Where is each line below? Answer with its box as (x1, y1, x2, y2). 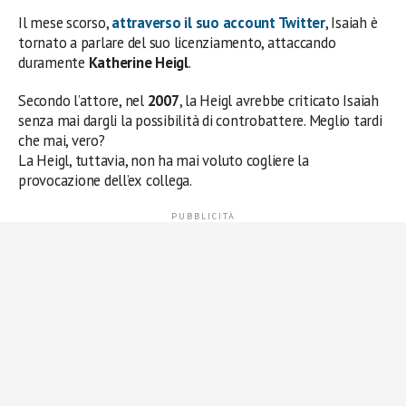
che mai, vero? (18, 130, 105, 150)
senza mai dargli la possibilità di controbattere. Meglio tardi (18, 111, 382, 130)
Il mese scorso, (18, 13, 112, 33)
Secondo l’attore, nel (18, 91, 148, 111)
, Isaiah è (324, 13, 378, 33)
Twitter (277, 13, 325, 33)
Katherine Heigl (88, 53, 188, 72)
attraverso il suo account (111, 13, 278, 33)
